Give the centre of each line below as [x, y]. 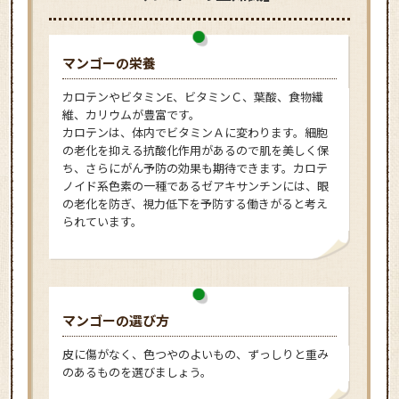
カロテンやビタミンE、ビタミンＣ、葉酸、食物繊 [192, 96]
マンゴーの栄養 [109, 62]
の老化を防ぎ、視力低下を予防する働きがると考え [195, 203]
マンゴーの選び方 [115, 320]
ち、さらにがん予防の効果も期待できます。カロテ [195, 167]
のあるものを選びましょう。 [137, 371]
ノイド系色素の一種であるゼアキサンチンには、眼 [195, 185]
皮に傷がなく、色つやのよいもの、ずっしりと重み [195, 354]
